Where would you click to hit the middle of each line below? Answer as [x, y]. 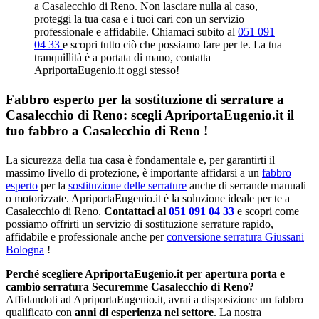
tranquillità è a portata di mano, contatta [122, 57]
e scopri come [268, 211]
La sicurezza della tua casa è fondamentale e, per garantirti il [140, 160]
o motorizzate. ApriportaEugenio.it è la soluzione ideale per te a [148, 199]
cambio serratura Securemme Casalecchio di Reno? [130, 287]
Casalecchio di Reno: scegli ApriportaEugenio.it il [150, 115]
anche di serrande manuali [246, 186]
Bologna [25, 250]
